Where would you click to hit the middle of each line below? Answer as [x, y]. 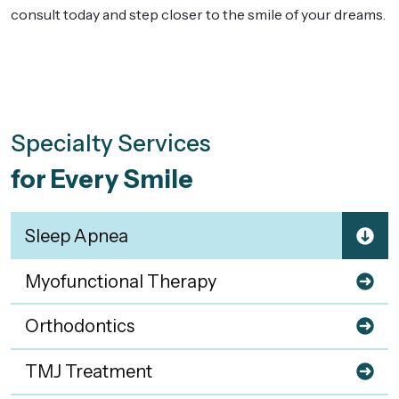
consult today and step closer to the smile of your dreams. [199, 15]
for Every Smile [102, 179]
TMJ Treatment [89, 372]
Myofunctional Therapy [121, 281]
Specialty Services [110, 144]
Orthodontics [80, 326]
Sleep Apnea [77, 236]
